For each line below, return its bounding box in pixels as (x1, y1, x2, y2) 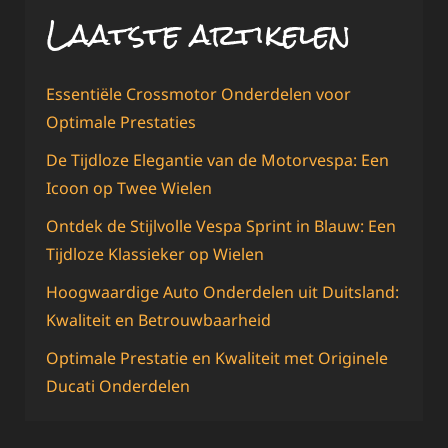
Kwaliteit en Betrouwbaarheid (46, 309, 271, 332)
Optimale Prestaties (46, 111, 196, 134)
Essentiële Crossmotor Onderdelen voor (46, 83, 351, 106)
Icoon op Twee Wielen (46, 177, 212, 200)
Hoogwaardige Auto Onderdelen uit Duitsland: (46, 281, 399, 304)
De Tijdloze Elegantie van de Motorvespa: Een (46, 149, 389, 172)
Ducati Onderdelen (46, 375, 190, 398)
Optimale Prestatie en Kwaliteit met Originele (46, 347, 388, 370)
